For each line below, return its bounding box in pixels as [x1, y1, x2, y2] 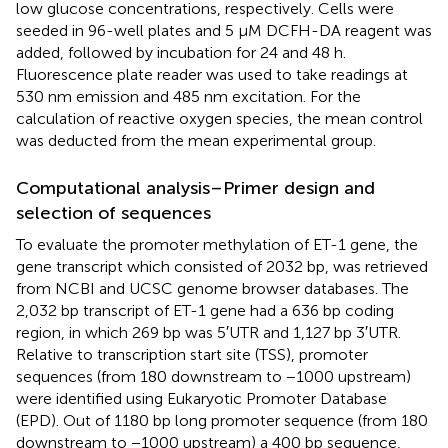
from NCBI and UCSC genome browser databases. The [16, 279, 409, 299]
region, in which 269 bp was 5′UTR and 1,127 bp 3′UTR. [16, 323, 401, 343]
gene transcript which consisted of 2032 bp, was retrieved [16, 257, 428, 277]
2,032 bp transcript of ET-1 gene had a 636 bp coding [16, 301, 394, 321]
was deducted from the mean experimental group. [16, 131, 376, 151]
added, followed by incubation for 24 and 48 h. [16, 43, 346, 63]
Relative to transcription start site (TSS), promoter [16, 345, 368, 365]
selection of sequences [16, 202, 211, 225]
